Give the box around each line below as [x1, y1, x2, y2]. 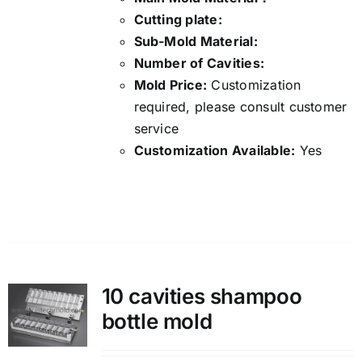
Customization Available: [133, 142, 296, 159]
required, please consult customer [133, 99, 347, 116]
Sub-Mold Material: [133, 33, 262, 50]
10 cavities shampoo [101, 284, 302, 309]
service [133, 120, 179, 137]
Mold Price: [133, 77, 208, 94]
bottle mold [101, 309, 213, 335]
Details [112, 180, 167, 200]
